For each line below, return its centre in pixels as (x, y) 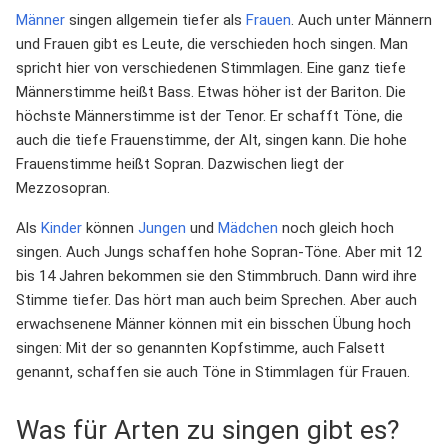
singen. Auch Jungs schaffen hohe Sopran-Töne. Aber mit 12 (219, 252)
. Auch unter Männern (361, 20)
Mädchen (248, 228)
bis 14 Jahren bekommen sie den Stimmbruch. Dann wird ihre (216, 276)
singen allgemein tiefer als (155, 20)
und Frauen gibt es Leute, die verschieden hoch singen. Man (212, 44)
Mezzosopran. (63, 188)
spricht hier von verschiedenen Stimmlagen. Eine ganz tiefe (211, 68)
